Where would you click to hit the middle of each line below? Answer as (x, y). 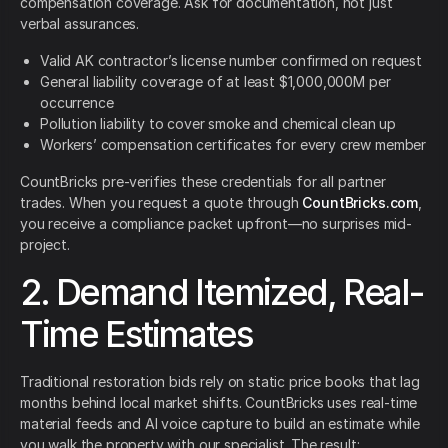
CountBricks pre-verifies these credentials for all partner (203, 182)
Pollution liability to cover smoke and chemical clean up (218, 124)
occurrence (77, 103)
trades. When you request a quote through (161, 203)
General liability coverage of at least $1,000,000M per (215, 82)
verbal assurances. (80, 24)
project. (45, 245)
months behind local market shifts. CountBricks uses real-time (219, 403)
